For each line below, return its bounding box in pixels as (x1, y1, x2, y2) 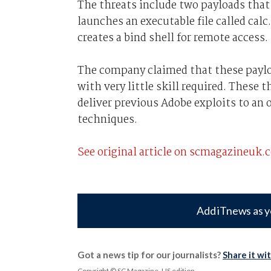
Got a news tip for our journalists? (77, 249, 223, 260)
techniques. (77, 111, 137, 129)
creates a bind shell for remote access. (77, 29, 268, 47)
